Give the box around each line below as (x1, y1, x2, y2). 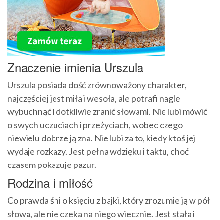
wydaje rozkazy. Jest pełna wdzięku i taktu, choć (7, 146, 189, 157)
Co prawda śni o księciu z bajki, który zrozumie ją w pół (7, 195, 210, 206)
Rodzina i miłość (7, 174, 93, 192)
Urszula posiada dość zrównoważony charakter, (7, 80, 187, 91)
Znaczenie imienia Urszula (7, 58, 143, 76)
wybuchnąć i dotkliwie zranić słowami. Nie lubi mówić (7, 106, 207, 117)
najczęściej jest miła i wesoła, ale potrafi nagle (7, 93, 180, 104)
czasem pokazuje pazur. (7, 159, 96, 170)
